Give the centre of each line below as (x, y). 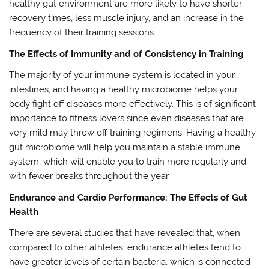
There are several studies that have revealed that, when (125, 233)
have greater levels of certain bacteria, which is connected (130, 261)
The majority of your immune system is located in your (122, 75)
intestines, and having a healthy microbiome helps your (124, 90)
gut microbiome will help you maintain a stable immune (125, 147)
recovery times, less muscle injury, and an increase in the (127, 18)
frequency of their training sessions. (83, 33)
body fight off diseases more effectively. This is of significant (133, 104)
